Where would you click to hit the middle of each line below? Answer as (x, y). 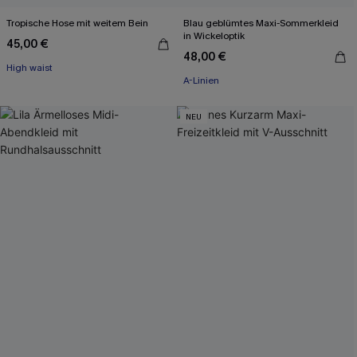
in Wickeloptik (214, 36)
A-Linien (201, 80)
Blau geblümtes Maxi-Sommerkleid (261, 23)
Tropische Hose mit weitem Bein (77, 23)
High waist (29, 68)
